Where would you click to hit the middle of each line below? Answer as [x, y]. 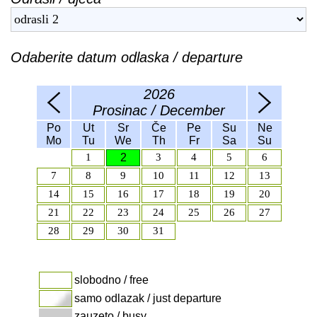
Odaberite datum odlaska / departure [127, 57]
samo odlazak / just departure [148, 298]
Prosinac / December [159, 110]
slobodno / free [111, 279]
